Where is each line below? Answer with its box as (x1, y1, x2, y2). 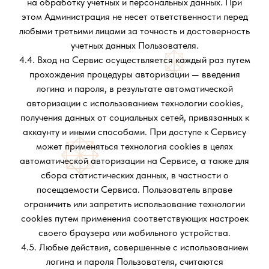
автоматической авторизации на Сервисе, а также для (20, 155, 249, 166)
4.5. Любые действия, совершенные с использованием (20, 241, 249, 253)
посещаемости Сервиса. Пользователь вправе (37, 184, 232, 195)
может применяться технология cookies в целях (36, 141, 233, 152)
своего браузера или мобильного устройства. (38, 227, 231, 238)
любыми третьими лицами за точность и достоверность (19, 25, 250, 37)
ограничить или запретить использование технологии (24, 198, 245, 210)
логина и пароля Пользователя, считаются (46, 256, 223, 267)
